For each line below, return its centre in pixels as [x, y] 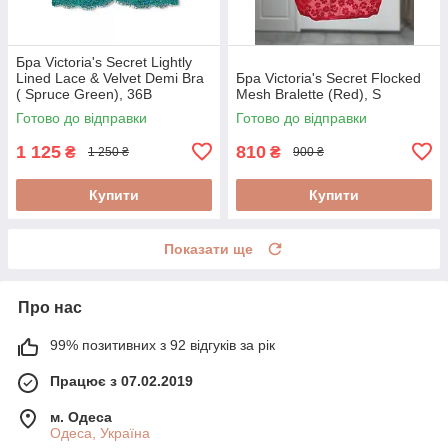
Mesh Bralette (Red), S [308, 93]
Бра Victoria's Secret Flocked [328, 77]
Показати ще [208, 248]
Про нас [50, 307]
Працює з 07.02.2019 [121, 380]
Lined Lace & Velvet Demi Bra [110, 77]
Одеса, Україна [100, 432]
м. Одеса [81, 416]
